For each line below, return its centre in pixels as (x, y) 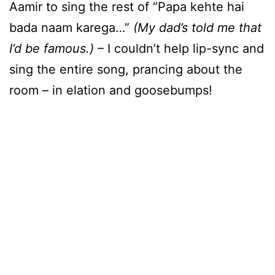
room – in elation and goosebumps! (111, 91)
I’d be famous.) (53, 49)
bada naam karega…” (71, 28)
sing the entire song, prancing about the (126, 70)
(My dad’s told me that (197, 28)
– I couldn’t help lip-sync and (181, 49)
